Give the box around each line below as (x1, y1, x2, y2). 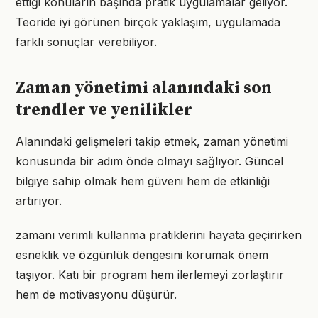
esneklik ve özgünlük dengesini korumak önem (16, 248, 268, 262)
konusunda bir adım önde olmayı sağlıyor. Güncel (16, 154, 283, 168)
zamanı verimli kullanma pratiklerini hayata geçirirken (16, 228, 302, 242)
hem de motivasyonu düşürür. (16, 287, 177, 302)
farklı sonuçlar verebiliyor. (16, 35, 157, 49)
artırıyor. (16, 194, 62, 208)
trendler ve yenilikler (16, 99, 192, 121)
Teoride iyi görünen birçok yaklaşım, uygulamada (16, 15, 280, 29)
